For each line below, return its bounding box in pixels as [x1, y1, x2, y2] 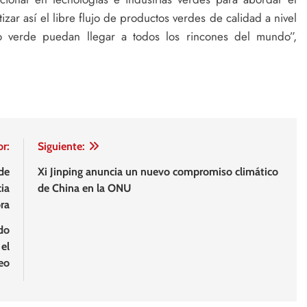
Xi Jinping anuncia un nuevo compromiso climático [37, 165, 278, 179]
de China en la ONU [37, 182, 131, 195]
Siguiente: [37, 140, 85, 153]
